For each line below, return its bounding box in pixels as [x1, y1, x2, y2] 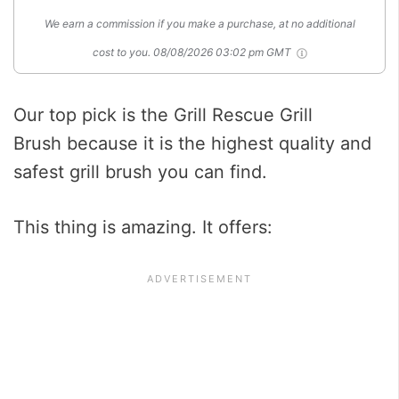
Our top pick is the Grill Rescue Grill [13, 104, 313, 126]
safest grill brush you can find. [13, 161, 267, 183]
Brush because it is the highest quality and [13, 133, 371, 155]
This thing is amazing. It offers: [13, 216, 278, 239]
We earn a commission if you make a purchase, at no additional [44, 17, 355, 31]
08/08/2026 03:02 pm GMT [152, 45, 294, 60]
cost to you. [92, 45, 151, 60]
